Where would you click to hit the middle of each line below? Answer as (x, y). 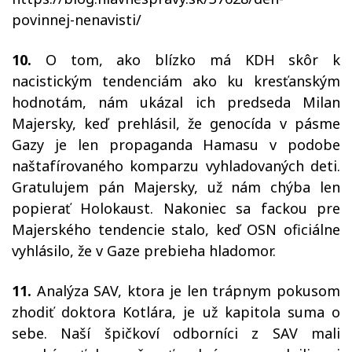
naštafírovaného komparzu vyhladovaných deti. (176, 166)
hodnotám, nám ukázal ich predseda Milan (176, 103)
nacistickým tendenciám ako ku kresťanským (176, 81)
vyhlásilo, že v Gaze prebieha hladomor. (146, 251)
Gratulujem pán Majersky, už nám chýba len (176, 187)
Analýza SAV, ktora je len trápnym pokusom (186, 291)
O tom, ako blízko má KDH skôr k (186, 60)
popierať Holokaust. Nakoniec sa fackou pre (176, 209)
